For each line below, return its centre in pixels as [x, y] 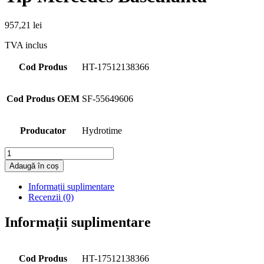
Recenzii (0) [51, 197]
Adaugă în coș [34, 166]
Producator [43, 130]
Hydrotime [102, 130]
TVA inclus [26, 45]
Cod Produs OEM [43, 98]
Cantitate [21, 151]
